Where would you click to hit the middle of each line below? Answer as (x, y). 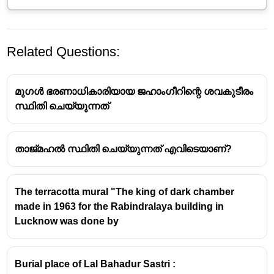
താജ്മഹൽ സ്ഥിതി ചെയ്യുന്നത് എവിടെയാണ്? (124, 149)
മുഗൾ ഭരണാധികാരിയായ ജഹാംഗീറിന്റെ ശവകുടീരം (134, 91)
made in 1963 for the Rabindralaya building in (120, 206)
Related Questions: (64, 51)
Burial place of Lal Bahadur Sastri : (95, 264)
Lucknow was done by (67, 221)
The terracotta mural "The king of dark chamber (125, 191)
